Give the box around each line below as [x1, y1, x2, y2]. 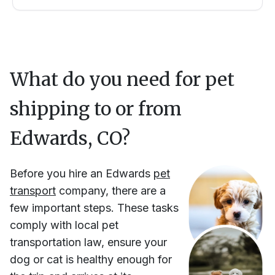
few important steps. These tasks [10, 201, 179, 215]
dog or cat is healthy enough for [10, 253, 172, 266]
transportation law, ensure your [10, 236, 167, 249]
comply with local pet [10, 219, 118, 232]
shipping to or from [10, 97, 182, 121]
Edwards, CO [10, 126, 122, 150]
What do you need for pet [10, 68, 234, 91]
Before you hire [10, 167, 90, 180]
